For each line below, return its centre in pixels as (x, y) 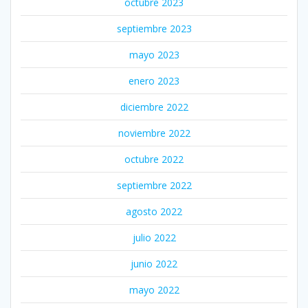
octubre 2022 (154, 159)
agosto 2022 (154, 211)
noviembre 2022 (154, 133)
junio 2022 (154, 263)
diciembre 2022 (154, 107)
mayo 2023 (154, 54)
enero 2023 (154, 80)
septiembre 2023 (154, 28)
